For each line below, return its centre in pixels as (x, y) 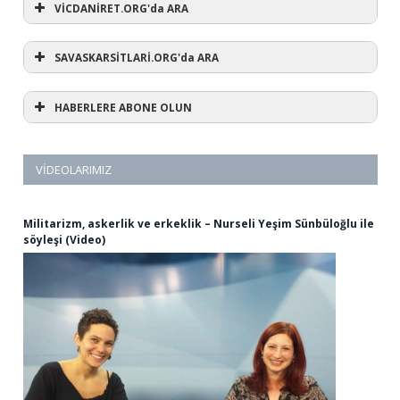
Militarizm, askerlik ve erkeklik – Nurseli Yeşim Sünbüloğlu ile (199, 223)
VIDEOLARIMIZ (74, 169)
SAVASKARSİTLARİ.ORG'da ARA (137, 58)
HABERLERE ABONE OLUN (123, 107)
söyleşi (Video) (64, 239)
